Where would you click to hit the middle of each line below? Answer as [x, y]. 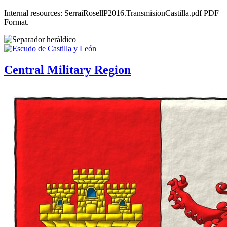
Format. [16, 22]
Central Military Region [67, 70]
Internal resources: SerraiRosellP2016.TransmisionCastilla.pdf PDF [111, 13]
